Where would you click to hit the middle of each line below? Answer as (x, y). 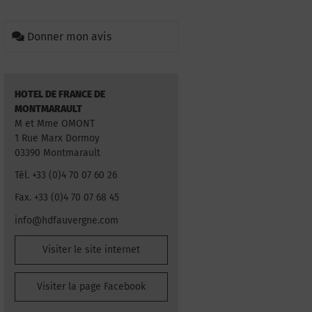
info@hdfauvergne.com (67, 220)
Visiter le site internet (91, 249)
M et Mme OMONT (55, 124)
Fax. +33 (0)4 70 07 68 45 (67, 198)
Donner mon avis (69, 37)
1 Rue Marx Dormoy (57, 138)
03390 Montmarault (57, 153)
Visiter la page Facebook (91, 286)
